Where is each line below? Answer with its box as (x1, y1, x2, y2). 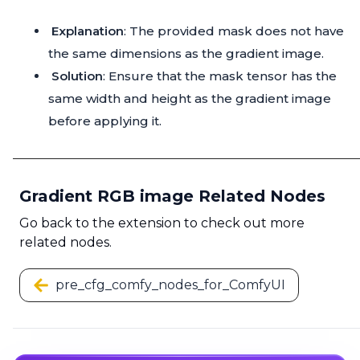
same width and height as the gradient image (48, 91, 331, 107)
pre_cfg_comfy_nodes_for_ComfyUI (55, 277, 285, 293)
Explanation (51, 23, 124, 39)
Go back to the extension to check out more (19, 215, 305, 231)
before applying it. (48, 113, 162, 129)
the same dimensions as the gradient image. (48, 46, 324, 62)
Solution (51, 68, 103, 84)
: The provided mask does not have (124, 23, 344, 39)
